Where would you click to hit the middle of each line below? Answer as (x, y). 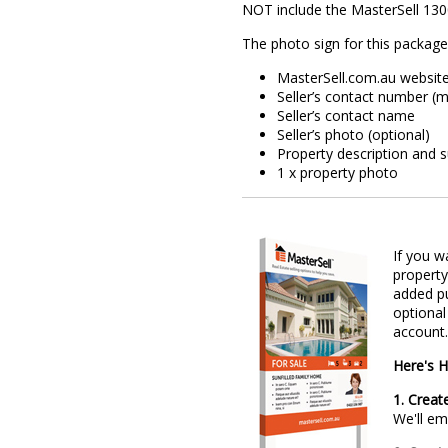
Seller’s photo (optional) (354, 134)
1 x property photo (338, 172)
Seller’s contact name (346, 115)
